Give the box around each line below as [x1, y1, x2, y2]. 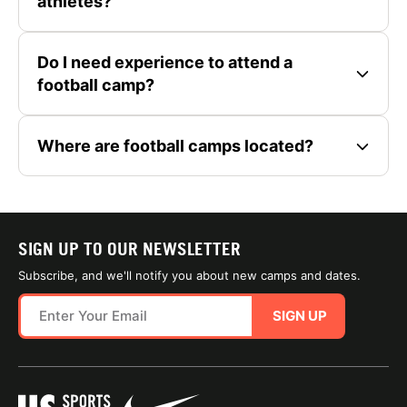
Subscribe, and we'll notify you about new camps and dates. [18, 268, 361, 283]
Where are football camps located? [37, 136, 313, 155]
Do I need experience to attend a [37, 53, 293, 72]
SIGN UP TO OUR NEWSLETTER [18, 239, 241, 259]
